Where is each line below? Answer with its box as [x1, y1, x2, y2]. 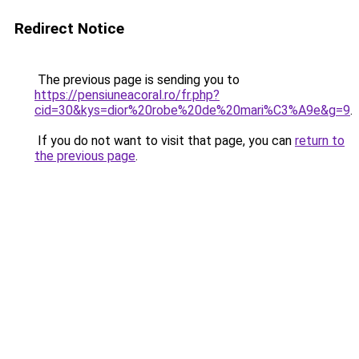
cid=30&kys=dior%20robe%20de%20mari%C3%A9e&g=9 [34, 103, 350, 118]
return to [295, 133, 345, 148]
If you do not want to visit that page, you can [34, 133, 295, 148]
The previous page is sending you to [34, 72, 240, 87]
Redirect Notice [14, 19, 124, 38]
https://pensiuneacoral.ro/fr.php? [34, 87, 220, 103]
